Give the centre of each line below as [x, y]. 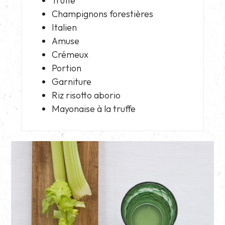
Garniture [72, 82]
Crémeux [70, 55]
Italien [65, 28]
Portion [67, 68]
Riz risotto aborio [86, 95]
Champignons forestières [103, 14]
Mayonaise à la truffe [94, 109]
